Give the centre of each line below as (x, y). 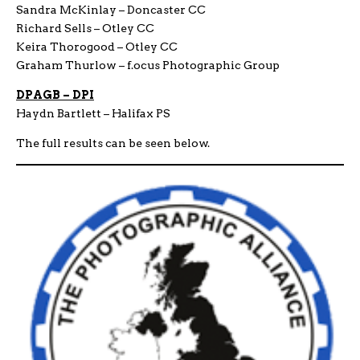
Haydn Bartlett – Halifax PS (93, 113)
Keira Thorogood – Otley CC (97, 46)
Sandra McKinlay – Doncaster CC (111, 9)
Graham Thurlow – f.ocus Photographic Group (148, 65)
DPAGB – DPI (55, 94)
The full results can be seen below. (113, 143)
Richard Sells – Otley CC (85, 28)
